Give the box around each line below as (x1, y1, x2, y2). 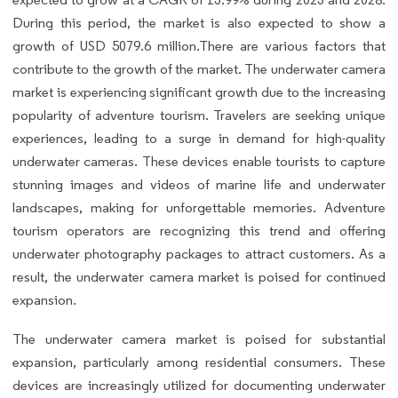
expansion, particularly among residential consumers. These (12, 353, 386, 370)
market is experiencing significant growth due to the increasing (12, 83, 386, 100)
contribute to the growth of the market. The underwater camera (12, 60, 386, 77)
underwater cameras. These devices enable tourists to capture (12, 152, 386, 170)
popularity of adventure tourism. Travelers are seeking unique (12, 106, 386, 123)
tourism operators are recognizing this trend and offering (12, 221, 386, 239)
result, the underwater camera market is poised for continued (12, 267, 386, 285)
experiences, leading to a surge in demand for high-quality (12, 129, 386, 147)
